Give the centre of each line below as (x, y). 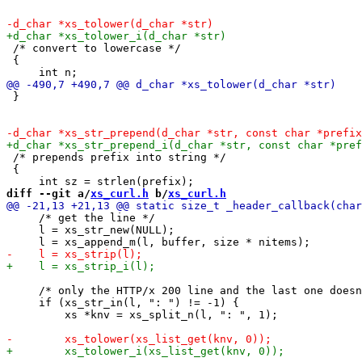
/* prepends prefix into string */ (116, 157)
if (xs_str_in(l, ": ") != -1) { (123, 302)
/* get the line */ (81, 217)
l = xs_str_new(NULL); (90, 229)
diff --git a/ (48, 193)
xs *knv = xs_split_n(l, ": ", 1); (142, 314)
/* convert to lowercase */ (94, 48)
